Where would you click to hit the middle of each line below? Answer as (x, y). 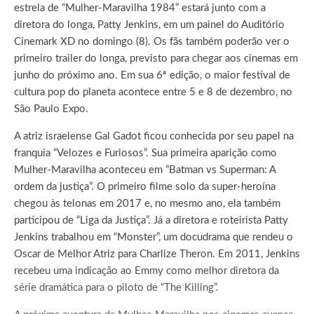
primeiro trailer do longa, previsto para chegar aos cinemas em (156, 58)
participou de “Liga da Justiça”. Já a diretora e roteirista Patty (151, 220)
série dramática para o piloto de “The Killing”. (116, 287)
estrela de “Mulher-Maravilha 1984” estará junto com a (140, 8)
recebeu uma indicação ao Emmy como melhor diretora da (146, 271)
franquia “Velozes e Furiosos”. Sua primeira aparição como (145, 153)
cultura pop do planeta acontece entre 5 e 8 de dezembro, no (153, 92)
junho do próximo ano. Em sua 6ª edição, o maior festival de (152, 75)
